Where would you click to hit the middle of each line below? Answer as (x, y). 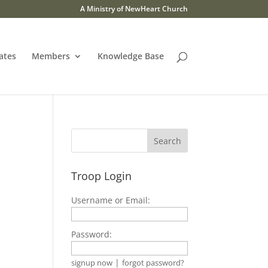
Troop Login (102, 176)
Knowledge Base (130, 56)
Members (51, 56)
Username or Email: (111, 200)
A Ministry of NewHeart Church (134, 9)
